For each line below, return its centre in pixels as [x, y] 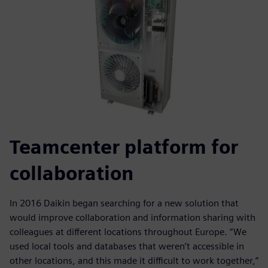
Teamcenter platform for [124, 147]
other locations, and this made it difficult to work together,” [134, 261]
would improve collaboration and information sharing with [133, 218]
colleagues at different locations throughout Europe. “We [128, 232]
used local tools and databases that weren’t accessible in [127, 246]
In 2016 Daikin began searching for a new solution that [124, 203]
